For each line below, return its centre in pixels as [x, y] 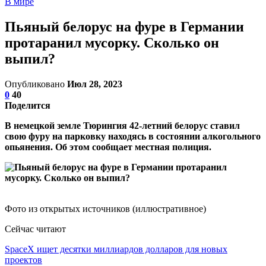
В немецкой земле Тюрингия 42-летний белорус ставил [122, 125]
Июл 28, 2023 [95, 84]
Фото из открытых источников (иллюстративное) [105, 208]
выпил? [30, 58]
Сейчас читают [35, 229]
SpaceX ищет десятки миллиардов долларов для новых [116, 249]
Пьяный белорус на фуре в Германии [124, 26]
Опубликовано [36, 84]
